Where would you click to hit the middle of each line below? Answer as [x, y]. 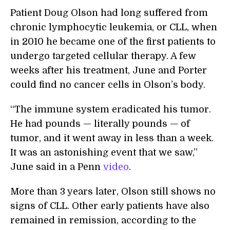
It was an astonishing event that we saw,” [104, 153]
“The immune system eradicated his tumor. [111, 110]
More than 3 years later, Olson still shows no [113, 192]
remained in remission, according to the [103, 221]
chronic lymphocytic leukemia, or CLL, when [114, 27]
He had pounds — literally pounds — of [100, 124]
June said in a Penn [57, 167]
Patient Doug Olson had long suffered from [109, 13]
